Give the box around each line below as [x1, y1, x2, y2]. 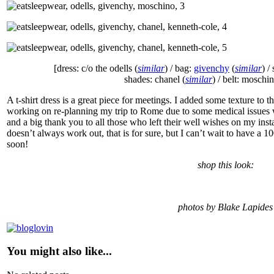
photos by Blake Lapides [178, 201, 273, 212]
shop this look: [197, 159, 254, 170]
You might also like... [7, 245, 112, 258]
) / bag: [165, 62, 194, 73]
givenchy [194, 62, 229, 73]
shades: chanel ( [124, 73, 185, 84]
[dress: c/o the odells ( [54, 62, 138, 73]
